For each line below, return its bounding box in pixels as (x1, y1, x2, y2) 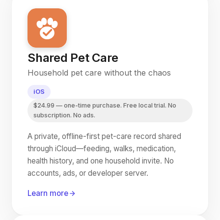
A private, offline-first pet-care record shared (27, 132, 181, 141)
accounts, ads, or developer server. (27, 168, 148, 178)
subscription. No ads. (33, 111, 95, 119)
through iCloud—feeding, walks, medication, (27, 144, 176, 153)
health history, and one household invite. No (27, 156, 174, 165)
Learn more (27, 189, 68, 198)
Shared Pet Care (27, 51, 118, 65)
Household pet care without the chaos (27, 68, 171, 78)
